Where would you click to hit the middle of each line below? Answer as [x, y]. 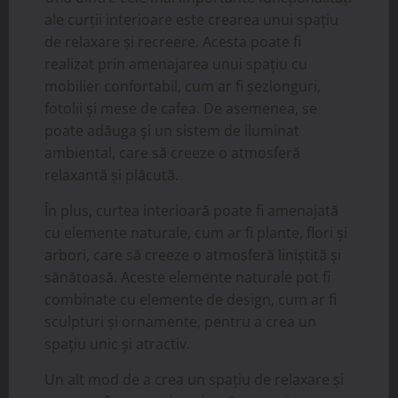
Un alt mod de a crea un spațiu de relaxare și [194, 379]
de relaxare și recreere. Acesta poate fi [173, 41]
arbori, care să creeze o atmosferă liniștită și [193, 255]
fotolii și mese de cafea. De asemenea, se [181, 108]
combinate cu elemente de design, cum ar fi [191, 299]
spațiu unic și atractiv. [117, 343]
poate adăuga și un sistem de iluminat [172, 130]
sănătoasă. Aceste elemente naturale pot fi [187, 277]
